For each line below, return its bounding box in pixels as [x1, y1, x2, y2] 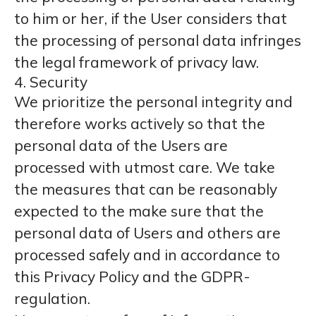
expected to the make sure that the [14, 202, 264, 220]
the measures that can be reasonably [14, 180, 277, 198]
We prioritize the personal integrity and [14, 92, 293, 111]
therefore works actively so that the [14, 114, 265, 133]
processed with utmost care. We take [14, 158, 275, 176]
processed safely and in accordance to [14, 245, 280, 264]
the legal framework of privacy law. [14, 53, 259, 71]
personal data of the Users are [14, 136, 228, 154]
